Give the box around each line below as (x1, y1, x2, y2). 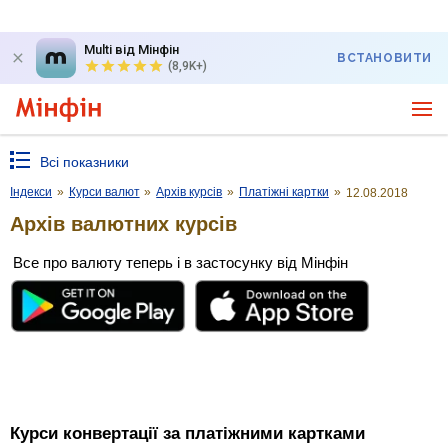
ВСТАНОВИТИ (337, 51, 432, 65)
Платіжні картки (238, 185, 329, 199)
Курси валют (68, 185, 140, 199)
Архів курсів (156, 185, 223, 199)
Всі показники (40, 154, 129, 170)
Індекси (10, 185, 52, 199)
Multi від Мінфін (84, 42, 179, 57)
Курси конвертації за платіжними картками (10, 424, 365, 444)
